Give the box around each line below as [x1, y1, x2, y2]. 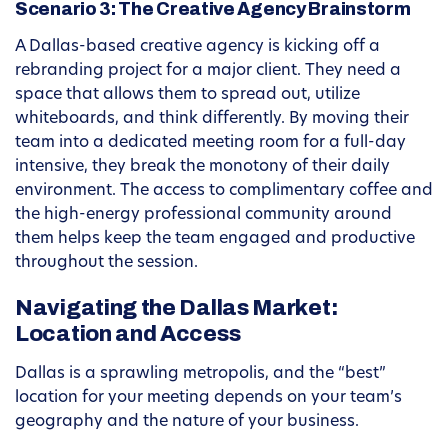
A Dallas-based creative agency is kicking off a [15, 39, 380, 56]
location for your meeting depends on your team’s [15, 390, 402, 407]
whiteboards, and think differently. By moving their [15, 111, 409, 128]
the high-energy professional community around [15, 207, 392, 224]
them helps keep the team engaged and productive [15, 231, 415, 248]
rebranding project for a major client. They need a [15, 63, 401, 80]
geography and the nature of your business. [15, 414, 359, 431]
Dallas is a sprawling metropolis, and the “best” [15, 366, 386, 383]
